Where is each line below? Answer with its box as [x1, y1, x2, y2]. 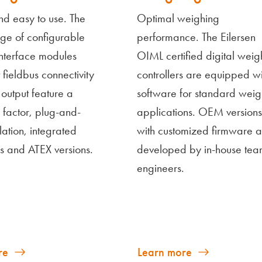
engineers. [137, 160, 184, 175]
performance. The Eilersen [137, 29, 256, 44]
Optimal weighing [137, 11, 219, 25]
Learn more [137, 244, 192, 259]
